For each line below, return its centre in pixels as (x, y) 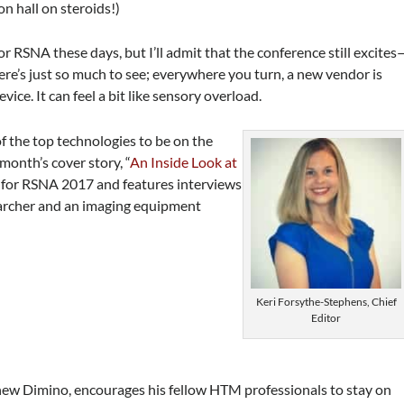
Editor (326, 317)
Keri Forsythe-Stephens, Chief (326, 301)
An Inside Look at (184, 161)
